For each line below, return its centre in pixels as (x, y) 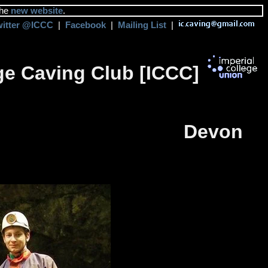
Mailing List (142, 25)
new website (37, 11)
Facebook (86, 25)
